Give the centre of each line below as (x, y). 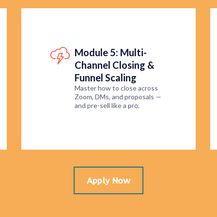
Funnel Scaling (106, 78)
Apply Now (108, 181)
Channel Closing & (115, 65)
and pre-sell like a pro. (107, 106)
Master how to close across (116, 88)
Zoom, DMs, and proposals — (118, 97)
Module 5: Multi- (111, 53)
